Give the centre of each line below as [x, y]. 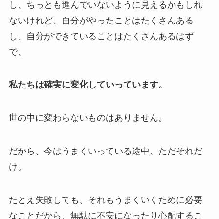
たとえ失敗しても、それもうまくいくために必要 [105, 200]
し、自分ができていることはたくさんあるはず [101, 36]
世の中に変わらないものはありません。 [88, 118]
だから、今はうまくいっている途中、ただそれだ [105, 151]
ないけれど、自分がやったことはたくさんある [101, 20]
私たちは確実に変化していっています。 [88, 85]
